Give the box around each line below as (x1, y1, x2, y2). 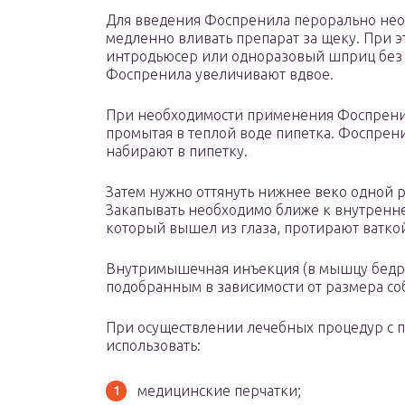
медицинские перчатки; (137, 382, 301, 400)
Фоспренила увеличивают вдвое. (106, 66, 334, 83)
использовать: (106, 337, 201, 354)
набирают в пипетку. (106, 143, 248, 160)
